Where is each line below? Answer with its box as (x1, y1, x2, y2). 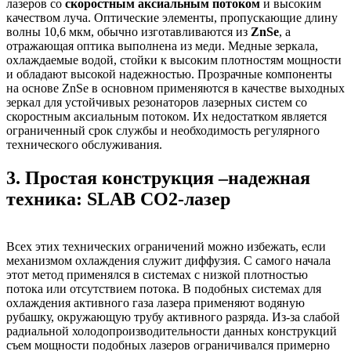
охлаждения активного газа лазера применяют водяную (6, 296, 305, 310)
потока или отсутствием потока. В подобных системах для (6, 282, 321, 296)
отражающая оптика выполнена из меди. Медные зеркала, (6, 39, 318, 53)
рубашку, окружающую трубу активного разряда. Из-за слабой (6, 310, 340, 324)
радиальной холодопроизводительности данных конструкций (6, 324, 337, 338)
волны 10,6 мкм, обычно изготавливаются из (6, 25, 251, 39)
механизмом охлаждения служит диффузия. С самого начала (6, 254, 331, 268)
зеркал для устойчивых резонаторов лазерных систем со (6, 96, 307, 110)
